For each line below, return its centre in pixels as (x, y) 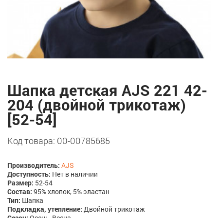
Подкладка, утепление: (45, 209)
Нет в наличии (74, 174)
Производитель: (34, 165)
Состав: (20, 191)
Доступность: (29, 174)
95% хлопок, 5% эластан (71, 191)
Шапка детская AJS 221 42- (107, 90)
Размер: (20, 183)
